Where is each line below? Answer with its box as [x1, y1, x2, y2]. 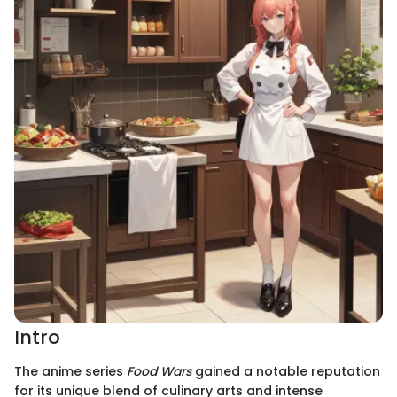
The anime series [14, 362, 127, 380]
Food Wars [127, 362, 191, 380]
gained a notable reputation [191, 362, 380, 380]
